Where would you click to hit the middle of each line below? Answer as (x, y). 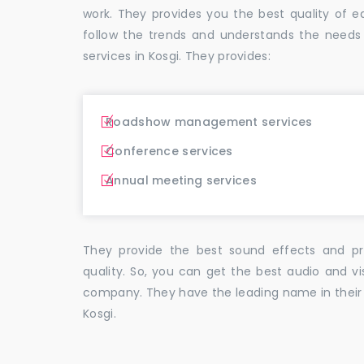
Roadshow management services (209, 121)
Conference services (169, 151)
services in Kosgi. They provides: (177, 56)
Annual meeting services (181, 180)
